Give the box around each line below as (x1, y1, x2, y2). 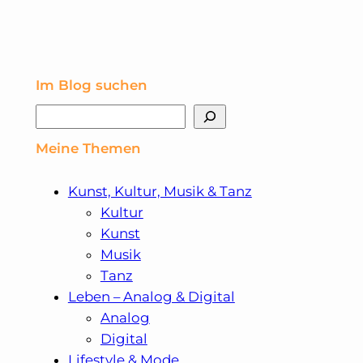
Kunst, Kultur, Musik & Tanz (67, 183, 252, 200)
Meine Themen (35, 139, 141, 156)
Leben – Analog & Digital (67, 288, 235, 305)
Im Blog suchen (35, 76, 147, 93)
